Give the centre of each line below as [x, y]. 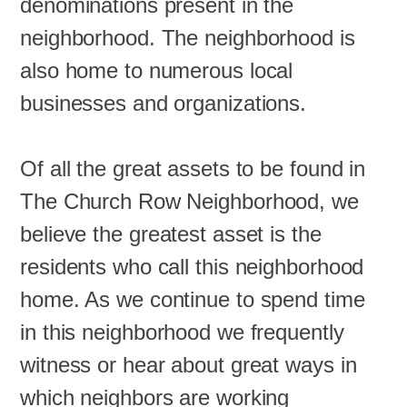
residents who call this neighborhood [192, 266]
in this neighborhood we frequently [182, 332]
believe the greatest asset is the [171, 233]
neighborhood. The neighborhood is [188, 37]
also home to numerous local [157, 70]
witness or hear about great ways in [189, 364]
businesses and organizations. [164, 103]
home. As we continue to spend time [193, 299]
